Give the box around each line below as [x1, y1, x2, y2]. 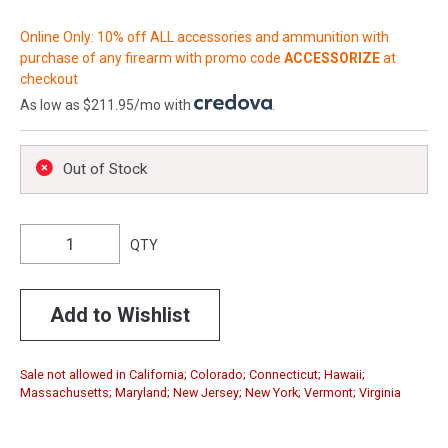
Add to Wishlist [50, 302, 190, 327]
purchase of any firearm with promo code [20, 49, 284, 66]
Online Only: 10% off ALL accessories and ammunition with [20, 28, 389, 45]
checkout [20, 70, 78, 87]
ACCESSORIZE [284, 49, 380, 66]
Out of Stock [63, 159, 147, 178]
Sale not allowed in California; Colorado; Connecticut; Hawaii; [20, 366, 365, 382]
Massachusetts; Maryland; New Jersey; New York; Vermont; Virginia [20, 384, 401, 400]
